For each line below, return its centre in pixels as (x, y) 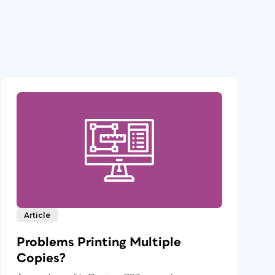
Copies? (41, 258)
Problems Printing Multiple (99, 242)
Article (37, 215)
